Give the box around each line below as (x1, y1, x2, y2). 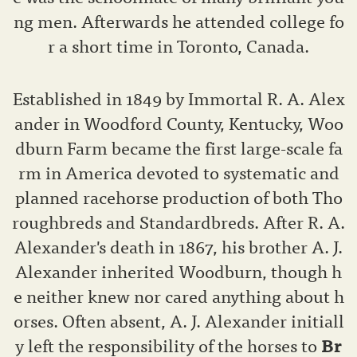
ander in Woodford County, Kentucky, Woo (14, 108, 343, 137)
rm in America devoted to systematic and (18, 158, 339, 186)
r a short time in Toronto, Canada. (48, 31, 309, 60)
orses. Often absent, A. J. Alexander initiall (13, 306, 344, 335)
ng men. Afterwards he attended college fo (13, 6, 344, 35)
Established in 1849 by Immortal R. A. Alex (12, 84, 345, 112)
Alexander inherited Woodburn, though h (15, 257, 342, 285)
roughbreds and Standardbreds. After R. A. (12, 207, 345, 236)
